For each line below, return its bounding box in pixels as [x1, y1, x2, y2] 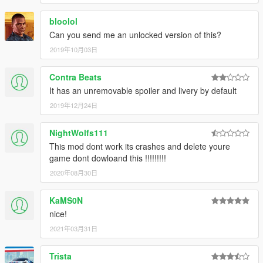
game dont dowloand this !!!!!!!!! [49, 152, 166, 164]
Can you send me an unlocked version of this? [49, 29, 221, 41]
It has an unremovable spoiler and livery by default [49, 85, 237, 97]
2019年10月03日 [50, 45, 97, 55]
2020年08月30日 [50, 168, 97, 178]
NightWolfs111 [49, 127, 108, 139]
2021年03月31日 [50, 224, 97, 234]
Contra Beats [49, 71, 102, 83]
